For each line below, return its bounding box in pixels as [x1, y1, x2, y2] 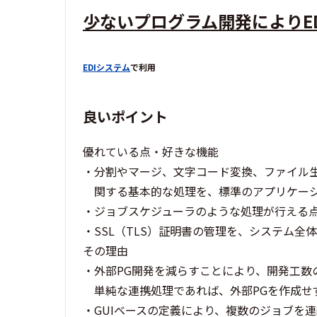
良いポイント [83, 106, 168, 127]
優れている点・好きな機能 [83, 143, 219, 161]
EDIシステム [83, 61, 130, 74]
